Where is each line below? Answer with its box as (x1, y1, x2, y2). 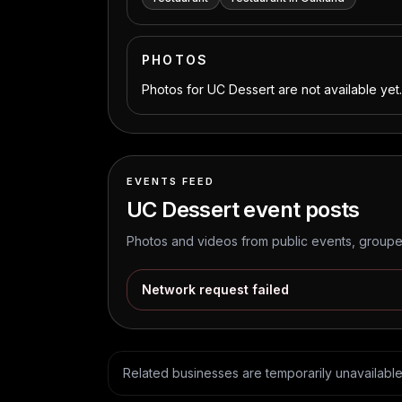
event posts (239, 197, 360, 223)
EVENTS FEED (127, 175, 214, 188)
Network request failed (142, 282, 289, 297)
